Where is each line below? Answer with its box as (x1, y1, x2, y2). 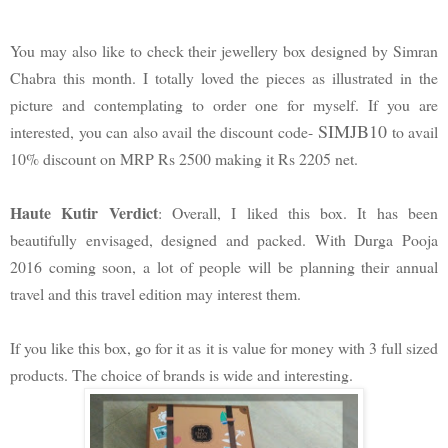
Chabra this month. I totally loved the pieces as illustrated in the (10, 66, 438, 88)
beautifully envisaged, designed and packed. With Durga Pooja (10, 228, 438, 250)
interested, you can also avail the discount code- (10, 120, 313, 142)
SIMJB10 (312, 118, 387, 143)
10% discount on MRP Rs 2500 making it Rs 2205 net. (10, 147, 358, 169)
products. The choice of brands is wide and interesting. (10, 363, 358, 385)
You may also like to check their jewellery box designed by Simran (10, 39, 438, 61)
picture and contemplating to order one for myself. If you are (10, 93, 438, 115)
